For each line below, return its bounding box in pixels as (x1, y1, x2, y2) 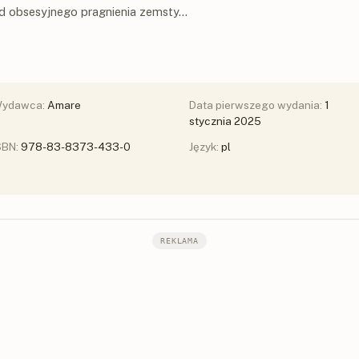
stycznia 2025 (189, 114, 261, 127)
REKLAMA (160, 236, 199, 245)
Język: (189, 139, 221, 153)
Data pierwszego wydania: (189, 98, 325, 111)
